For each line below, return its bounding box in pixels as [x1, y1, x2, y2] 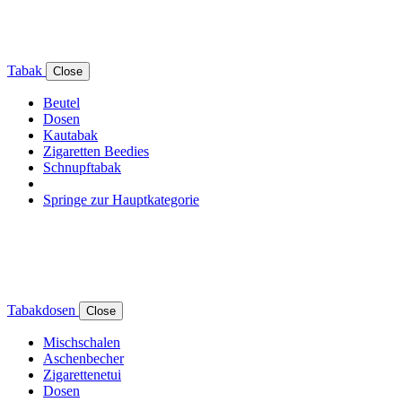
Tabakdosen [7, 301, 79, 318]
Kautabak [43, 127, 98, 143]
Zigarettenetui [43, 366, 121, 382]
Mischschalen [43, 334, 120, 350]
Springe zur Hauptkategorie [43, 191, 199, 207]
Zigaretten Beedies [43, 143, 149, 159]
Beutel [43, 94, 80, 110]
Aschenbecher [43, 350, 124, 366]
